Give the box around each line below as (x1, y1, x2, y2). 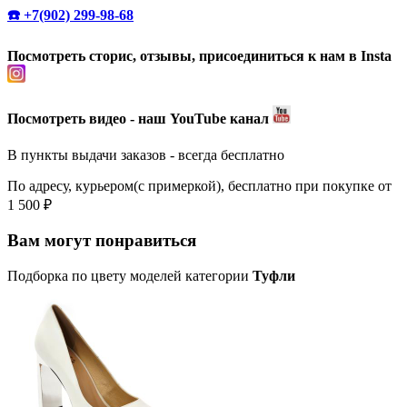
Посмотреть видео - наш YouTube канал (7, 111, 273, 127)
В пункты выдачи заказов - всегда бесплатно (7, 146, 284, 163)
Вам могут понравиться (7, 231, 196, 251)
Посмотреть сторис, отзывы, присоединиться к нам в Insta (7, 48, 392, 65)
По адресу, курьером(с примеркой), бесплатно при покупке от (7, 177, 392, 194)
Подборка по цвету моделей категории (7, 268, 253, 284)
